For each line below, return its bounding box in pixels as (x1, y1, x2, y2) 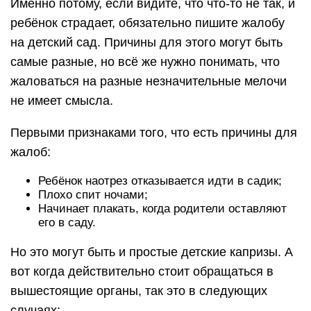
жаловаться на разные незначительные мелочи (10, 74, 287, 88)
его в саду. (38, 216, 96, 229)
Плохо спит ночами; (38, 188, 148, 201)
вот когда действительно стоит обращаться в (10, 264, 274, 278)
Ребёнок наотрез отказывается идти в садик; (38, 174, 282, 187)
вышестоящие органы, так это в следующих (10, 284, 267, 298)
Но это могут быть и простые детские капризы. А (10, 245, 293, 259)
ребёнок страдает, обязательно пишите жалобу (10, 16, 285, 30)
